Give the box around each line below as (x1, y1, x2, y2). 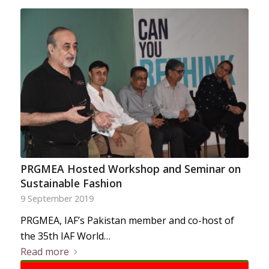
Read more (20, 244, 69, 258)
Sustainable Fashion (20, 175, 122, 190)
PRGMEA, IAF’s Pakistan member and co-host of (20, 213, 234, 227)
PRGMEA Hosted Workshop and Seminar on (20, 161, 241, 176)
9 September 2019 (20, 192, 94, 204)
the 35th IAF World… (20, 229, 110, 243)
